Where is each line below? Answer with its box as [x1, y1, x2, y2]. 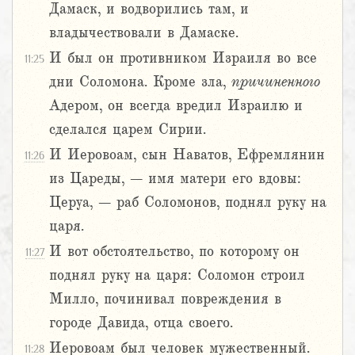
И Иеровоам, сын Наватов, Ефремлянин [49, 147, 325, 163]
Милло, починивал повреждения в [49, 291, 281, 307]
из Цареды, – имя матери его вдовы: [49, 170, 301, 187]
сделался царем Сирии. [49, 121, 206, 138]
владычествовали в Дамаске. [49, 25, 239, 41]
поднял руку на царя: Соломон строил [49, 267, 305, 284]
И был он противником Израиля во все [49, 50, 317, 67]
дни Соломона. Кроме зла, [49, 74, 231, 90]
